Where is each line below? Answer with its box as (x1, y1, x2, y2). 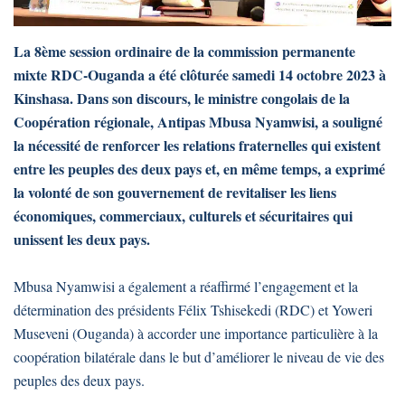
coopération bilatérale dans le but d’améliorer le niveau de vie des (14, 347, 384, 367)
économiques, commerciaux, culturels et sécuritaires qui (14, 205, 353, 227)
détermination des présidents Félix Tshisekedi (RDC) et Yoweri (14, 300, 372, 320)
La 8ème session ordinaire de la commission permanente (14, 41, 355, 62)
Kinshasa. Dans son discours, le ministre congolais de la (14, 88, 350, 109)
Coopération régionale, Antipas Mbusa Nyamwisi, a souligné (14, 111, 382, 133)
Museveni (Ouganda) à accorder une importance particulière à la (14, 324, 378, 344)
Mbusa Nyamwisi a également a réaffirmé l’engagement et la (14, 277, 358, 297)
